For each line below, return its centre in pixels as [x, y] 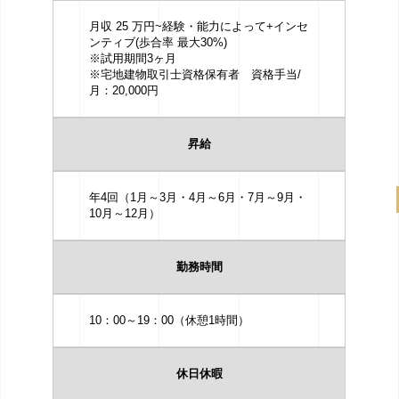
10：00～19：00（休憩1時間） [170, 320]
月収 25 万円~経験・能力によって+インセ [199, 26]
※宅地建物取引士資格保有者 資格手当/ [195, 74]
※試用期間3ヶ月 [133, 58]
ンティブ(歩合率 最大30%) [159, 42]
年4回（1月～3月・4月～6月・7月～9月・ [198, 197]
